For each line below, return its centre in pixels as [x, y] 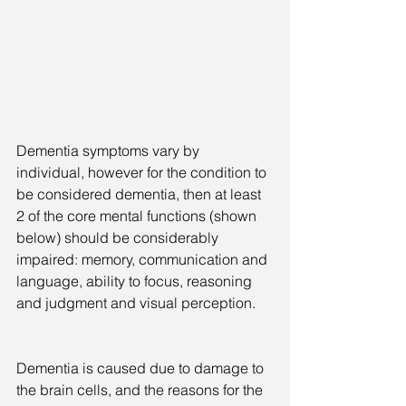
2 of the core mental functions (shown [138, 215]
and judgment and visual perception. [136, 302]
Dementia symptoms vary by [110, 150]
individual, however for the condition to [143, 172]
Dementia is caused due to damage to [142, 367]
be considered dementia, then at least [140, 193]
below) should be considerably [119, 237]
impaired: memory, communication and [144, 259]
